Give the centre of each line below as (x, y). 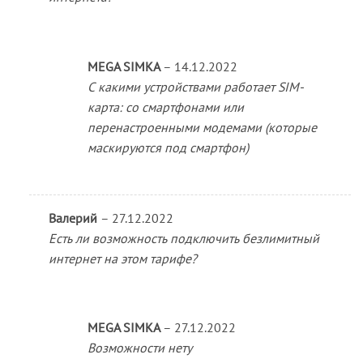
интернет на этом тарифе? (122, 258)
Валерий (74, 218)
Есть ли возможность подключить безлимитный (184, 238)
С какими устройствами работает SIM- (195, 86)
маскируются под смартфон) (168, 147)
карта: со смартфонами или (165, 107)
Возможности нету (139, 348)
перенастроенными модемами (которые (202, 127)
